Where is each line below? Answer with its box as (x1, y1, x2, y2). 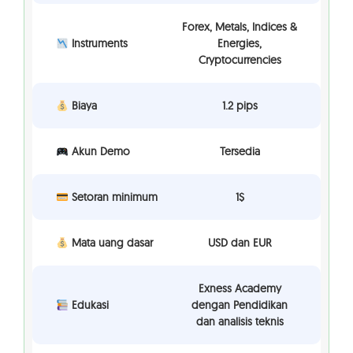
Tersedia (219, 144, 260, 159)
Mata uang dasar (68, 236, 153, 251)
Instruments (68, 36, 128, 51)
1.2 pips (221, 98, 258, 113)
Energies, (217, 36, 262, 51)
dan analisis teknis (195, 314, 284, 329)
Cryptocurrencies (198, 53, 281, 68)
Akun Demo (68, 144, 130, 159)
